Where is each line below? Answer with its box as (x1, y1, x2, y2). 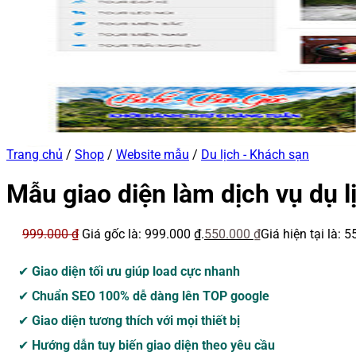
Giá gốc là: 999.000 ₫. (82, 226, 204, 242)
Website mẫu (116, 147, 189, 162)
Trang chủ (6, 147, 63, 162)
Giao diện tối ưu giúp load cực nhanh (29, 263, 240, 279)
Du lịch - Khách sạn (201, 147, 309, 162)
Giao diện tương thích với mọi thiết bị (29, 312, 240, 328)
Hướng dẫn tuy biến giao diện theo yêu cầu (29, 337, 275, 353)
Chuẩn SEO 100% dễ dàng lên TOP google (29, 288, 269, 304)
